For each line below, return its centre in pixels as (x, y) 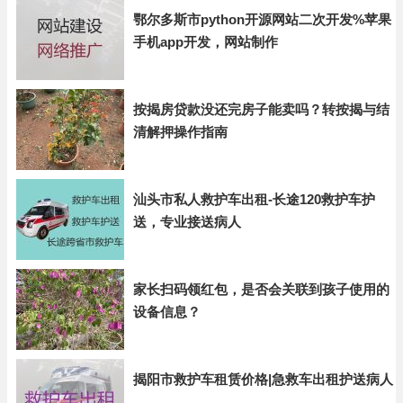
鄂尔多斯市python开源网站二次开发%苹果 (262, 19)
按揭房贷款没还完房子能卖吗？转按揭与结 (261, 109)
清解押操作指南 (180, 132)
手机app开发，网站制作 (206, 42)
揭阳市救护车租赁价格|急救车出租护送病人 (263, 379)
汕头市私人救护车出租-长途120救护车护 (254, 199)
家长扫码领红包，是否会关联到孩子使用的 (261, 289)
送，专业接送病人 (187, 222)
